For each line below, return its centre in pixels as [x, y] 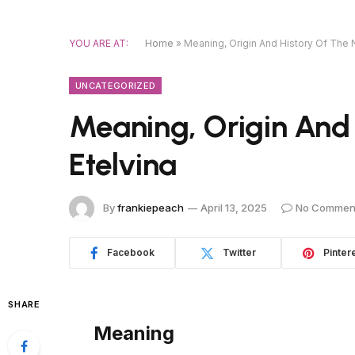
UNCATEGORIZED [116, 86]
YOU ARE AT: [99, 43]
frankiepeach [151, 207]
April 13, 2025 [234, 207]
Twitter [239, 252]
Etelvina [123, 164]
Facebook [130, 252]
